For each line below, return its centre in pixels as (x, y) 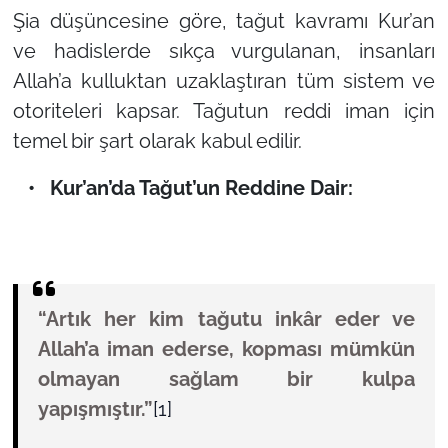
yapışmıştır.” (95, 408)
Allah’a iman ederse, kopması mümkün (226, 348)
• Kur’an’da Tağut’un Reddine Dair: (182, 187)
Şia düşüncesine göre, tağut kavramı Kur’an (224, 20)
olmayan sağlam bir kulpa (226, 378)
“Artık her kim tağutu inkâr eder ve (226, 318)
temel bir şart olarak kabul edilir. (157, 140)
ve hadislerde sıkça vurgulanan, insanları (224, 50)
